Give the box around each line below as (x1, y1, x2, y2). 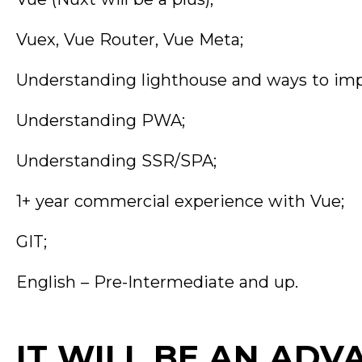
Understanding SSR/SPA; (16, 151, 217, 170)
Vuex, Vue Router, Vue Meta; (16, 30, 243, 49)
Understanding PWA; (16, 111, 185, 130)
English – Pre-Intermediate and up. (16, 272, 298, 292)
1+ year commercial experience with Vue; (16, 192, 344, 211)
